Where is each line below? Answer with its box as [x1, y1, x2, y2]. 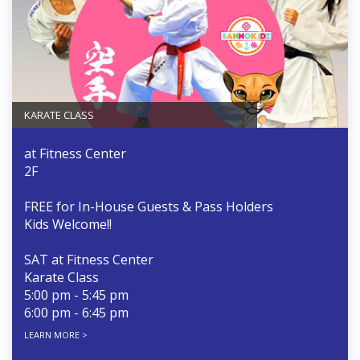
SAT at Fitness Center [24, 250, 153, 268]
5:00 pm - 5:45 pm [24, 285, 129, 304]
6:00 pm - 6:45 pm [24, 303, 129, 321]
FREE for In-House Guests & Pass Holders [24, 197, 273, 215]
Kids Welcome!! [24, 215, 112, 233]
